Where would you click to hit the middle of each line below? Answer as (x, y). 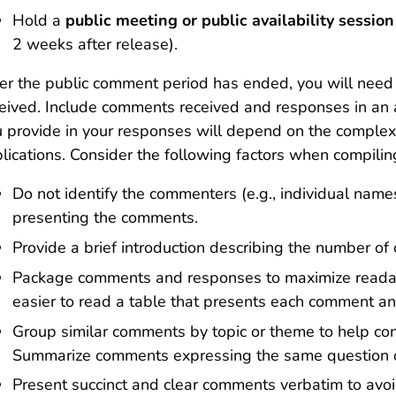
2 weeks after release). (95, 45)
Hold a (39, 21)
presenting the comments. (105, 218)
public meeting (122, 21)
